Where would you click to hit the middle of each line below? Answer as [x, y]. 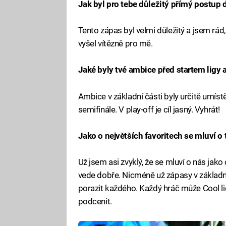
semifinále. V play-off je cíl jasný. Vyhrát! [149, 109]
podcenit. [95, 202]
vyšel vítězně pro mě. [115, 44]
